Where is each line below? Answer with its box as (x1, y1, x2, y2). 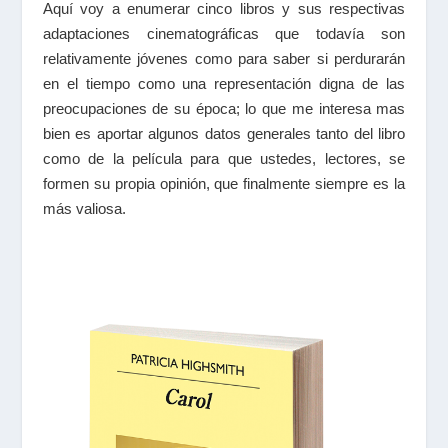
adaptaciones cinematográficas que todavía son (42, 24, 406, 42)
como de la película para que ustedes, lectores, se (42, 149, 406, 167)
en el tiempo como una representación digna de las (42, 74, 406, 92)
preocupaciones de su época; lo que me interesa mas (42, 99, 406, 117)
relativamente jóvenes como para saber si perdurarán (42, 49, 406, 67)
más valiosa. (42, 199, 126, 217)
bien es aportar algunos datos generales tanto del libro (42, 124, 406, 142)
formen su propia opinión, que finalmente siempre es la (42, 174, 406, 192)
